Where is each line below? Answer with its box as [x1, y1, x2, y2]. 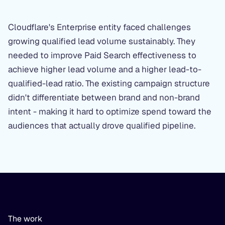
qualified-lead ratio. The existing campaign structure [8, 78, 210, 89]
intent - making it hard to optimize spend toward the [8, 106, 211, 117]
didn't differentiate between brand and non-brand [8, 92, 200, 103]
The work [8, 213, 42, 224]
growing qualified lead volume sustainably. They [8, 36, 195, 47]
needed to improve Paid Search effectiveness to [8, 50, 196, 61]
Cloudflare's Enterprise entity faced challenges [8, 22, 191, 33]
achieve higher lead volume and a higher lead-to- [8, 64, 201, 75]
